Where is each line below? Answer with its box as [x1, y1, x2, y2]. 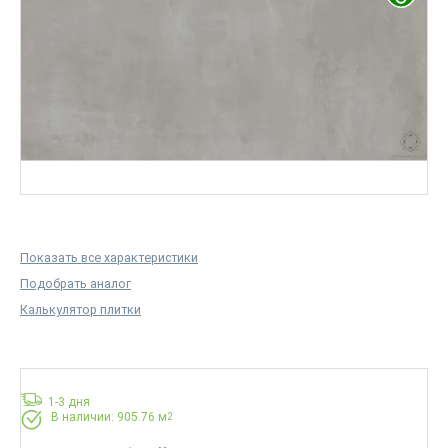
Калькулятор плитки [20, 302, 141, 317]
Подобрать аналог [20, 276, 131, 291]
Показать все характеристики [20, 250, 198, 265]
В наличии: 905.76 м [51, 410, 167, 424]
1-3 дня [45, 395, 90, 409]
